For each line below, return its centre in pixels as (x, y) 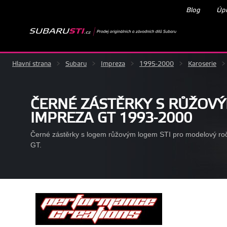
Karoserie (202, 64)
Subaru (76, 64)
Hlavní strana (32, 64)
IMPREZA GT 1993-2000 (111, 118)
